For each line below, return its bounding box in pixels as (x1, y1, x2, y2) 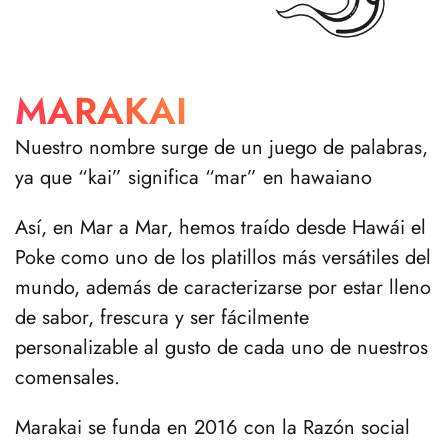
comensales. (15, 362, 120, 392)
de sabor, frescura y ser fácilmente (15, 302, 309, 332)
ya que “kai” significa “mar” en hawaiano (15, 162, 372, 192)
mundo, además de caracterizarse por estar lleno (15, 272, 431, 302)
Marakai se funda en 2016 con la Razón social (15, 412, 410, 442)
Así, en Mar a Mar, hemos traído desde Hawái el (15, 212, 426, 242)
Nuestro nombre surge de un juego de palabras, (15, 132, 428, 162)
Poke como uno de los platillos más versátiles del (15, 242, 431, 272)
